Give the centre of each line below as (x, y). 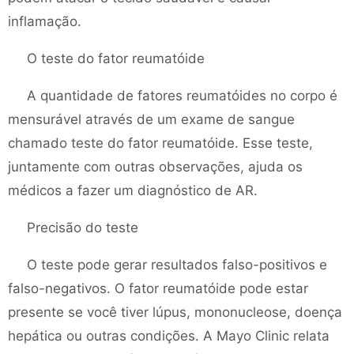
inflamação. (45, 21)
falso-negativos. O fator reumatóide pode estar (158, 288)
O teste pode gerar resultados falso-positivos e (177, 265)
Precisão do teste (83, 228)
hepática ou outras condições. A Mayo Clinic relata (169, 336)
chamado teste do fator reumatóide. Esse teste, (160, 143)
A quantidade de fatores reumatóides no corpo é (182, 96)
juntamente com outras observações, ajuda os (155, 167)
